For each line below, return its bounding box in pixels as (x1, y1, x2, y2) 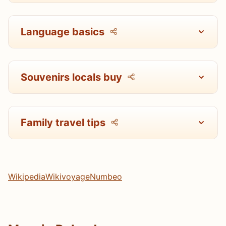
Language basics (21, 25, 104, 38)
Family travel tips (21, 116, 105, 129)
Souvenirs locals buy (21, 71, 122, 83)
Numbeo (90, 171, 122, 182)
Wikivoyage (45, 171, 90, 182)
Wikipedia (8, 171, 45, 182)
